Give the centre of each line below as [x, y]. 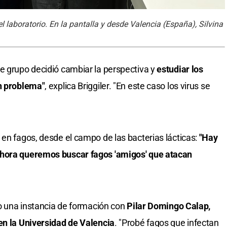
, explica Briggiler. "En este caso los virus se [127, 86]
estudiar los [180, 69]
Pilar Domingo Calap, [169, 206]
